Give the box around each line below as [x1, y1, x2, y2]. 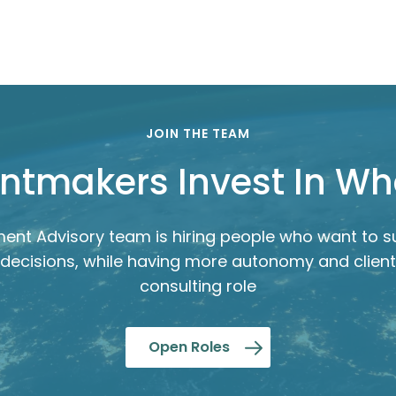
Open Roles [148, 337, 230, 358]
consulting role [140, 275, 256, 298]
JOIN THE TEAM [146, 125, 250, 143]
